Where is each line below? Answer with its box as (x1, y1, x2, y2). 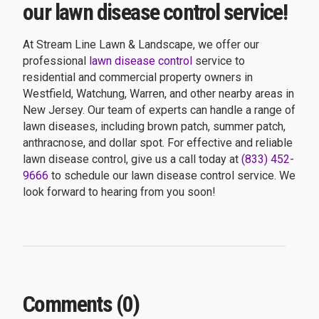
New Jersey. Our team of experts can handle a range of (23, 103, 296, 117)
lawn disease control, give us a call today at (23, 152, 241, 166)
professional (23, 53, 89, 68)
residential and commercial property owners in (23, 70, 253, 84)
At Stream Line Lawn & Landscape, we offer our (23, 37, 259, 51)
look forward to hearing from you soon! (23, 184, 216, 199)
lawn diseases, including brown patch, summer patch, (23, 119, 286, 133)
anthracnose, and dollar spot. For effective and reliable (23, 135, 293, 150)
